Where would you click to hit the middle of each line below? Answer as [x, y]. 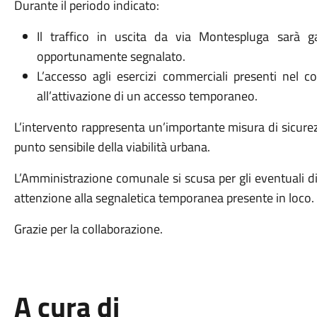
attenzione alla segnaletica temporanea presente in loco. [164, 198]
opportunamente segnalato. [111, 56]
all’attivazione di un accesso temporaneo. [148, 96]
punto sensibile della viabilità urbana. [112, 147]
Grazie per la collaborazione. [88, 229]
